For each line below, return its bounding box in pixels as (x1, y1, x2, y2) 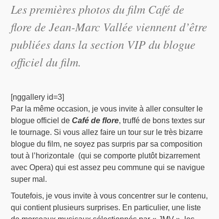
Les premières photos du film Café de (11, 1, 185, 17)
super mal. (11, 175, 47, 184)
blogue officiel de (11, 116, 72, 125)
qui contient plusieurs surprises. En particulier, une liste (11, 203, 201, 212)
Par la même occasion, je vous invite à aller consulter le (11, 105, 203, 113)
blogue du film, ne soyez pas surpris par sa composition (11, 140, 203, 149)
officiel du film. (11, 54, 82, 69)
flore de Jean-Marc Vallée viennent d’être (11, 19, 208, 34)
